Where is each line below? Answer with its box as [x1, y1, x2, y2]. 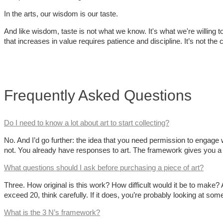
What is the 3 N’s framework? [4, 208, 100, 217]
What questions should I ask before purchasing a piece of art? [4, 163, 204, 172]
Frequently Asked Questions [4, 87, 192, 104]
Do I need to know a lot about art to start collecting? [4, 118, 169, 127]
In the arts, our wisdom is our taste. [4, 9, 118, 18]
